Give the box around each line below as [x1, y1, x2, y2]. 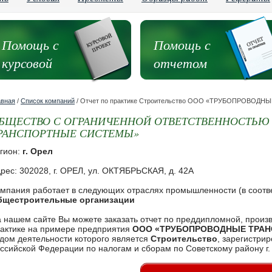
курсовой [1, 53, 52, 72]
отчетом [153, 53, 207, 72]
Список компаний [21, 97, 75, 104]
